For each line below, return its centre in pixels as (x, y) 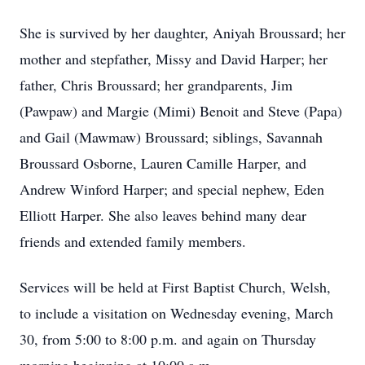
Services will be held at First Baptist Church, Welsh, (175, 287)
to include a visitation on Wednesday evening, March (176, 313)
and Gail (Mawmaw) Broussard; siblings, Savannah (171, 137)
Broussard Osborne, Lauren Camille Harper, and (163, 163)
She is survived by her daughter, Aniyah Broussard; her (182, 33)
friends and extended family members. (133, 241)
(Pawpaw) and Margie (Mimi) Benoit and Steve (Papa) (181, 111)
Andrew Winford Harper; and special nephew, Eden (172, 189)
